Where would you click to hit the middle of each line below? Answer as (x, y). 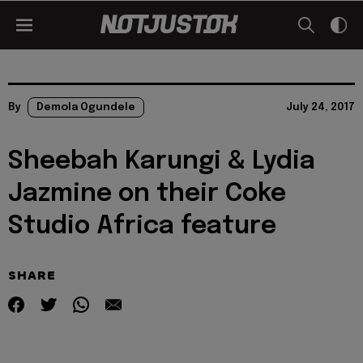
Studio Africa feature (142, 226)
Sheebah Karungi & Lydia (162, 162)
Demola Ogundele (86, 107)
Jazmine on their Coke (147, 194)
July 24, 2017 (320, 107)
